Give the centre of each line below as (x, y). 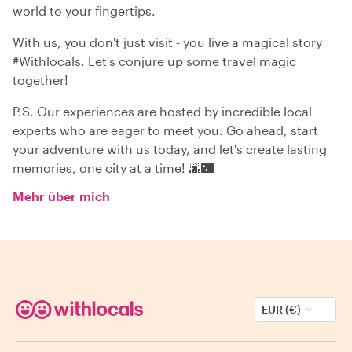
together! (40, 80)
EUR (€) (281, 309)
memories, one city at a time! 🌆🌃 (113, 168)
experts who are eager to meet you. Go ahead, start (165, 130)
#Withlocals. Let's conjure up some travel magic (154, 61)
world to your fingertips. (84, 11)
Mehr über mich (61, 196)
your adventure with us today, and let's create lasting (170, 149)
